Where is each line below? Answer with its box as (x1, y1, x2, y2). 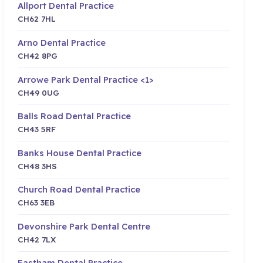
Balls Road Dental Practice (18, 110, 131, 122)
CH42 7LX (18, 234, 56, 244)
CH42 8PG (18, 50, 58, 60)
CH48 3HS (18, 160, 58, 171)
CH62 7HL (18, 14, 56, 24)
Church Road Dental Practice (18, 184, 141, 195)
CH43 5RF (18, 124, 56, 134)
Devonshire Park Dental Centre (18, 220, 151, 232)
